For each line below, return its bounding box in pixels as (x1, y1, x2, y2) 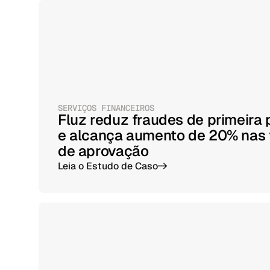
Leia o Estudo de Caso (58, 160, 158, 172)
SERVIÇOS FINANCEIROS (58, 102, 154, 113)
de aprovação (58, 142, 149, 160)
